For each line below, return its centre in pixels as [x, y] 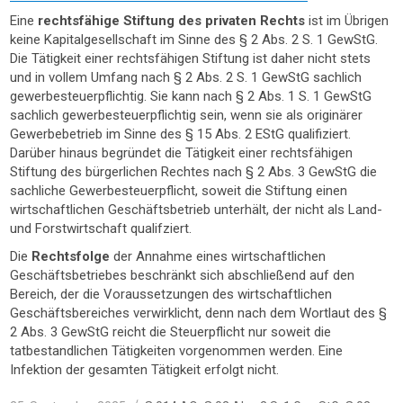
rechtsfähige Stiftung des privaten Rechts [172, 21]
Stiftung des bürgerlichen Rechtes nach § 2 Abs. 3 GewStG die [194, 172]
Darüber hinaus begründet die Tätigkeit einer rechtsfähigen [182, 153]
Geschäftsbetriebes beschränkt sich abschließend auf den [183, 275]
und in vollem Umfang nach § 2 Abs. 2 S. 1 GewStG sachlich [186, 77]
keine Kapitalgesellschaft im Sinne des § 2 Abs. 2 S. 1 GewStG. [194, 40]
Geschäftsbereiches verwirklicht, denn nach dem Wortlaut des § [199, 313]
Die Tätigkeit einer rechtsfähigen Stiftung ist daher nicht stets [191, 58]
